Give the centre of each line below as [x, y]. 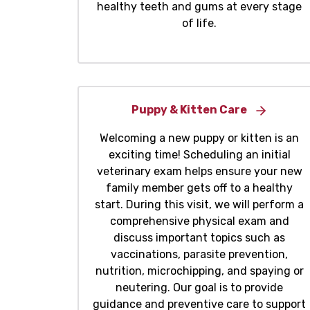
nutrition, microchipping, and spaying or [199, 271]
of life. [199, 24]
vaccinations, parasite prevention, [199, 255]
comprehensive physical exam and [199, 221]
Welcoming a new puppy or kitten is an [199, 138]
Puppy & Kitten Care [189, 110]
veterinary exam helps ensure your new [199, 172]
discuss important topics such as [199, 238]
